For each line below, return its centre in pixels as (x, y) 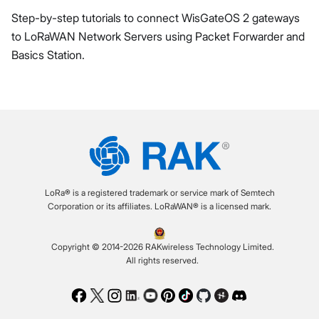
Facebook (96, 297)
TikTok (194, 297)
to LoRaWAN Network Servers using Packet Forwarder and (158, 36)
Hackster (236, 297)
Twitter (105, 297)
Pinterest (183, 297)
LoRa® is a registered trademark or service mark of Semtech (159, 193)
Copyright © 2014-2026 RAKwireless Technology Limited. (162, 247)
